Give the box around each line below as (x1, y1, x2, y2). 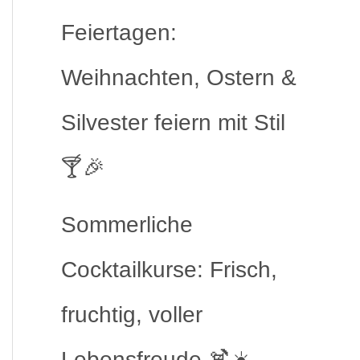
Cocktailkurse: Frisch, (61, 257, 277, 282)
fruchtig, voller (61, 302, 202, 327)
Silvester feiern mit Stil (61, 110, 285, 135)
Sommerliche (61, 212, 193, 237)
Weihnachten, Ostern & (61, 65, 297, 90)
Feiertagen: (61, 20, 177, 45)
